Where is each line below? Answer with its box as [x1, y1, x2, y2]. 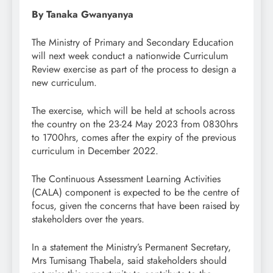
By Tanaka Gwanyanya [32, 7, 133, 21]
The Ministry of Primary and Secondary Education [32, 35, 233, 49]
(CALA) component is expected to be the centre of [32, 185, 239, 199]
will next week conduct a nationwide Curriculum [32, 48, 228, 63]
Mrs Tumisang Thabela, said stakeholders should [32, 253, 227, 268]
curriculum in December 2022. [32, 143, 158, 158]
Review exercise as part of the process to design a [32, 62, 236, 76]
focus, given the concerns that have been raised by [32, 198, 239, 213]
